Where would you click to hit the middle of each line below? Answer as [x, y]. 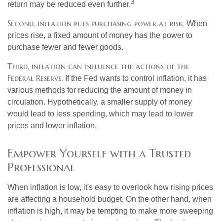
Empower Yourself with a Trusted [99, 153]
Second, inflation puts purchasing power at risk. [96, 23]
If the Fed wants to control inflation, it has [135, 78]
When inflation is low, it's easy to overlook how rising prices [110, 187]
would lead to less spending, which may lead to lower [100, 113]
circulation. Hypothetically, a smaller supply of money [100, 102]
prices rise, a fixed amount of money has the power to [100, 35]
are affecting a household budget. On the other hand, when [110, 199]
